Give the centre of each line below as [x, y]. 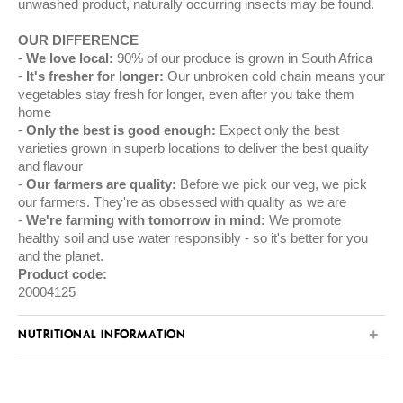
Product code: [63, 274]
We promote [303, 220]
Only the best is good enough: [121, 130]
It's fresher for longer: [97, 76]
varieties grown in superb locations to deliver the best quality [193, 148]
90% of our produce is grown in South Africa [245, 58]
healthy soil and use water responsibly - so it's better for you [193, 238]
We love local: [72, 58]
